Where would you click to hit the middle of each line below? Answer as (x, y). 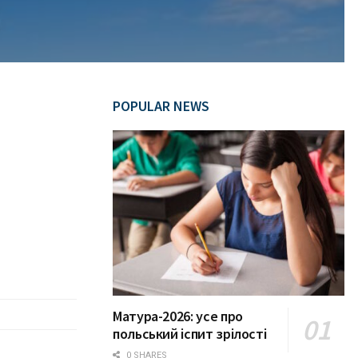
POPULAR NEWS (161, 106)
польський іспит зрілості (190, 334)
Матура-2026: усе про (178, 316)
